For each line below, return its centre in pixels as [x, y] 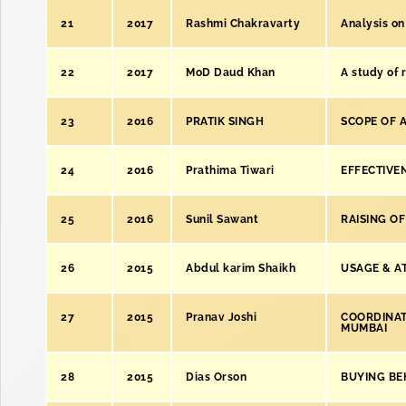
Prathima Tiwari [230, 170]
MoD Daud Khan [231, 72]
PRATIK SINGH [225, 121]
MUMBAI [364, 328]
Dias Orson [216, 377]
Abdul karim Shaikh [241, 268]
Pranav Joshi [221, 317]
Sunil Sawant [222, 219]
